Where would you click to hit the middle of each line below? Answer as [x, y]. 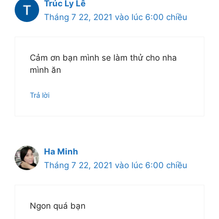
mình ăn [45, 70]
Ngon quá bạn [58, 206]
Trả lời [40, 95]
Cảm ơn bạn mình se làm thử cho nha [103, 58]
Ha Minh [61, 151]
